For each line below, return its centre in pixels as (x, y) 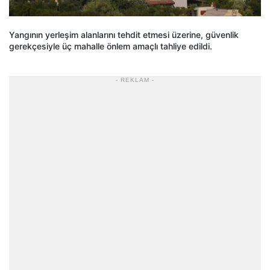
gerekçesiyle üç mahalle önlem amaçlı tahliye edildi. (111, 46)
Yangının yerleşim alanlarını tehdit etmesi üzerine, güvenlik (124, 34)
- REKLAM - (135, 80)
